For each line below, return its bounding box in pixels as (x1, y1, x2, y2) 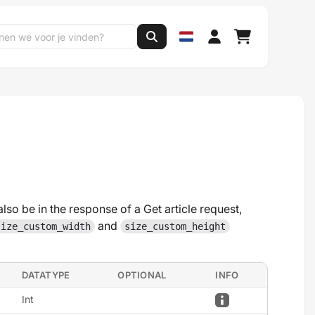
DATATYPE (22, 269, 70, 281)
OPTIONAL (117, 269, 167, 281)
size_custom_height (124, 221, 226, 232)
